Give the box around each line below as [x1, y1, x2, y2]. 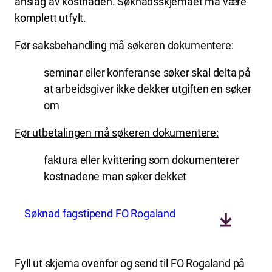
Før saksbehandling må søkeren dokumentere [15, 38, 231, 52]
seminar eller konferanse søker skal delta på [44, 66, 251, 79]
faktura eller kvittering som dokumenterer [44, 153, 239, 166]
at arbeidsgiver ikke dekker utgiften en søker [44, 82, 251, 95]
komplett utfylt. [15, 11, 87, 24]
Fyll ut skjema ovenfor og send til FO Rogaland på [15, 256, 245, 270]
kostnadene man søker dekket [44, 169, 187, 183]
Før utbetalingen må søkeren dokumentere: [15, 126, 219, 139]
